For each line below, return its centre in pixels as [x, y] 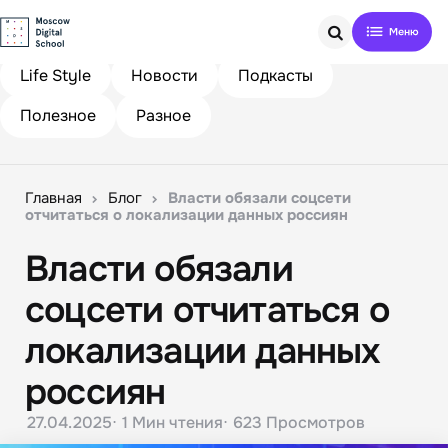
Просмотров [315, 423]
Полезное [58, 116]
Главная [53, 198]
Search [360, 57]
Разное [163, 116]
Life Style [55, 76]
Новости [164, 76]
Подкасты [275, 76]
